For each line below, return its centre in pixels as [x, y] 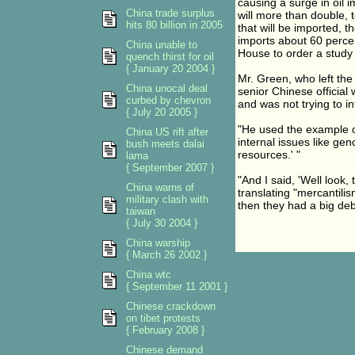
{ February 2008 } [165, 330]
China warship [158, 243]
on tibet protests [163, 318]
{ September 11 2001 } [177, 286]
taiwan [141, 211]
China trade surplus [170, 13]
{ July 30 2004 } [162, 223]
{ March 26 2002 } [166, 255]
